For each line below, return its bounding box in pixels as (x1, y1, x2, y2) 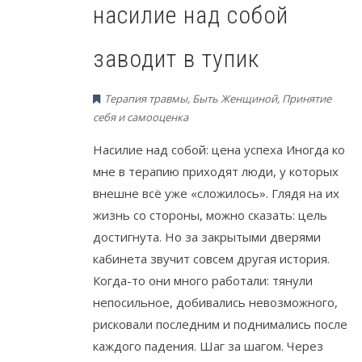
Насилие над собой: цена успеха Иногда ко (93, 141, 345, 158)
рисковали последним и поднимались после (93, 315, 347, 332)
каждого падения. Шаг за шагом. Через (93, 337, 323, 354)
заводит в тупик (93, 44, 259, 73)
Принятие (282, 90, 331, 106)
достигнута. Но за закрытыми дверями (93, 228, 321, 245)
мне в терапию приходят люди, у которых (93, 162, 339, 179)
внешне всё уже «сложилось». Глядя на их (93, 184, 339, 201)
